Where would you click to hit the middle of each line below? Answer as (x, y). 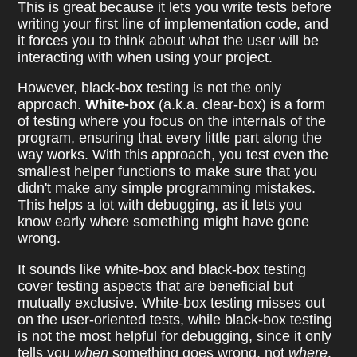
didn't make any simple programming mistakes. (167, 188)
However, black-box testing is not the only (150, 88)
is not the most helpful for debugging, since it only (175, 336)
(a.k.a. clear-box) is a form (240, 105)
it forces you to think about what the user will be (169, 40)
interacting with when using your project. (145, 57)
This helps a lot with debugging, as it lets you (160, 205)
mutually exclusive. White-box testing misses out (172, 302)
